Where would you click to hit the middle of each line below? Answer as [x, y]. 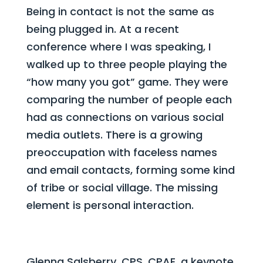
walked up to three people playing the [127, 64]
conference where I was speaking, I [118, 47]
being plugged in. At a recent [102, 29]
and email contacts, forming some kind [130, 170]
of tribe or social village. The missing [122, 188]
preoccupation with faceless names [122, 152]
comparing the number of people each [129, 100]
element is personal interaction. [110, 205]
